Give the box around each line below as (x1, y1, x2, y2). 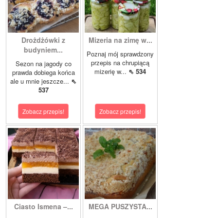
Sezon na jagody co (15, 58, 72, 68)
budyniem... (24, 44, 63, 54)
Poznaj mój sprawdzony (87, 49, 154, 58)
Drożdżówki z (21, 35, 65, 45)
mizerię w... (94, 66, 128, 76)
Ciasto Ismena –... (14, 201, 73, 211)
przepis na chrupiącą (91, 57, 149, 67)
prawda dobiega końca (12, 67, 75, 77)
